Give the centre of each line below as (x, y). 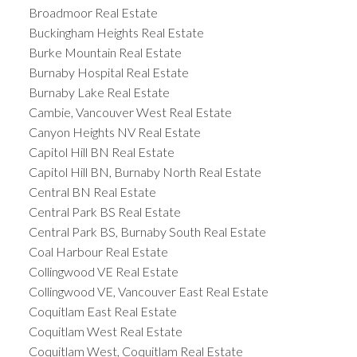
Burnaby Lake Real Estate (99, 92)
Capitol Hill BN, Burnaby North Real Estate (145, 172)
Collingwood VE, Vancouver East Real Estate (148, 292)
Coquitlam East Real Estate (102, 312)
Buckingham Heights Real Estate (116, 33)
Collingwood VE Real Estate (103, 272)
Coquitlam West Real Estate (105, 331)
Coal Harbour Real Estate (98, 252)
